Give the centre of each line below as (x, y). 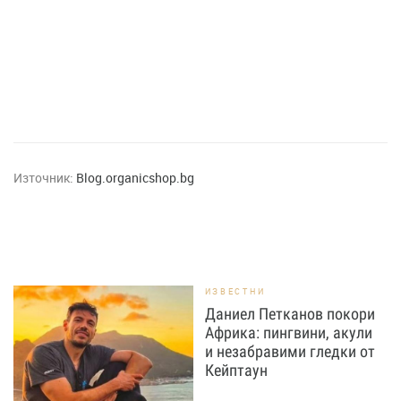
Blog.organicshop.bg (135, 178)
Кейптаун (236, 370)
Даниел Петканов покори (290, 314)
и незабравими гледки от (290, 351)
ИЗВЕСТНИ (235, 291)
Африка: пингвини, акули (288, 333)
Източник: (43, 178)
